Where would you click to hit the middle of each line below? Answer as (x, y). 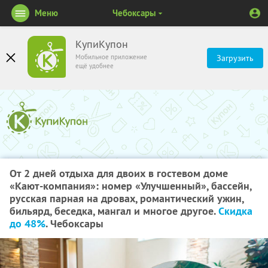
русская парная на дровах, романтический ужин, (127, 198)
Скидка (235, 211)
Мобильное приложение (111, 57)
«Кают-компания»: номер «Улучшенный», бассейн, (130, 186)
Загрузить (235, 58)
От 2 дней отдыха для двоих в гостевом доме (119, 173)
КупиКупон (102, 44)
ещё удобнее (95, 66)
